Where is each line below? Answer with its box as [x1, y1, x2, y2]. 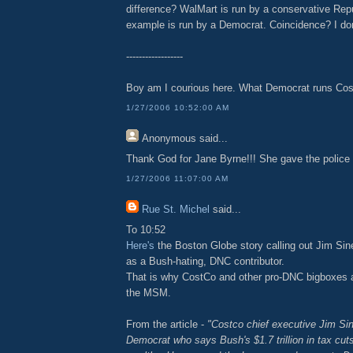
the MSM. [126, 287, 171, 299]
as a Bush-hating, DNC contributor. [126, 255, 284, 268]
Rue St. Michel [142, 203, 210, 215]
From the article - [126, 318, 207, 331]
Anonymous [142, 132, 196, 144]
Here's [126, 240, 154, 252]
